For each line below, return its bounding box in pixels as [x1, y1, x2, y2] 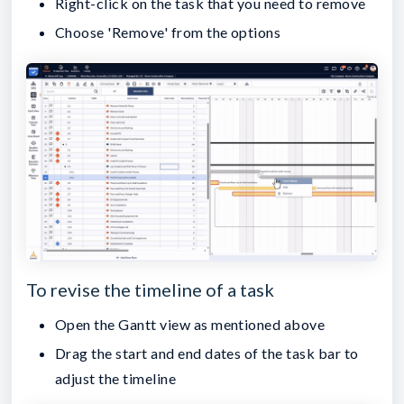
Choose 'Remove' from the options [55, 23, 281, 41]
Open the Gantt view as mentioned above [55, 315, 326, 333]
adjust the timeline [55, 370, 177, 388]
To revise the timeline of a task [26, 278, 274, 300]
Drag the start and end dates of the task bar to [55, 344, 359, 363]
